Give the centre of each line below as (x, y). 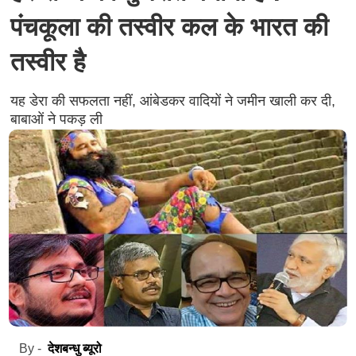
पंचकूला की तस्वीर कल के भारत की (169, 27)
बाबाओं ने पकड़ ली (56, 119)
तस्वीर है (48, 62)
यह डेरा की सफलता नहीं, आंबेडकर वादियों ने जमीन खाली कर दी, (172, 101)
